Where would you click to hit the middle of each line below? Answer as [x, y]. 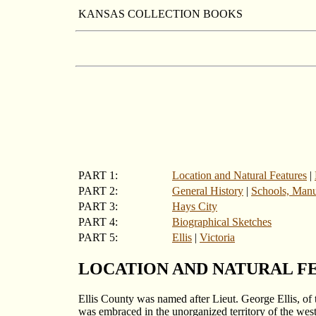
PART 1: [98, 175]
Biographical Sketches [222, 221]
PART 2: [98, 190]
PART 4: [98, 221]
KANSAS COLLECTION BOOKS [160, 14]
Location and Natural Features [239, 175]
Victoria [217, 237]
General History [208, 190]
